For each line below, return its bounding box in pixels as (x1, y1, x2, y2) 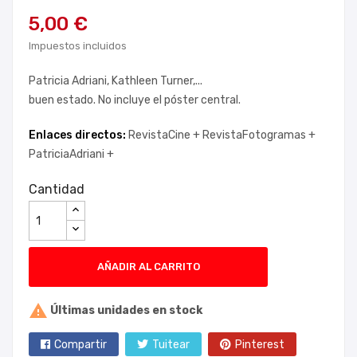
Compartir (54, 338, 107, 351)
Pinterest (235, 338, 284, 351)
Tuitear (152, 338, 190, 351)
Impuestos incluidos (29, 40, 127, 52)
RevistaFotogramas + (202, 128, 316, 142)
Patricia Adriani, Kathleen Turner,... (29, 74, 202, 88)
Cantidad (29, 182, 84, 197)
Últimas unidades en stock (48, 303, 202, 317)
